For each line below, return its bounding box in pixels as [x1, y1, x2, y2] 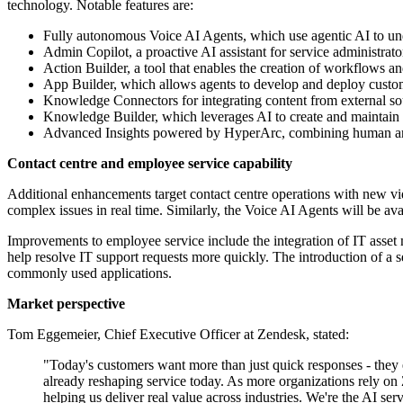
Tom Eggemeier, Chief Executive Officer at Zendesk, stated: [7, 327, 349, 343]
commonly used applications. [7, 265, 172, 282]
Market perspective [7, 296, 125, 312]
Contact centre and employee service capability [7, 156, 292, 172]
